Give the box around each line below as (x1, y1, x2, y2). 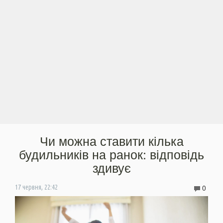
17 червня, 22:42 (15, 183, 58, 191)
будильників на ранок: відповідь (19, 144, 204, 163)
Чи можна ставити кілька (39, 131, 184, 149)
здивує (92, 158, 131, 176)
